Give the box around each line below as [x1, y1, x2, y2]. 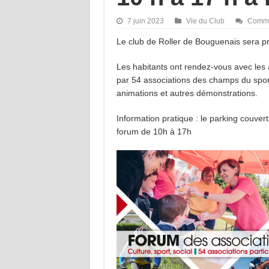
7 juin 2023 [127, 16, 164, 25]
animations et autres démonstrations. [116, 88, 258, 98]
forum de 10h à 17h [116, 126, 192, 136]
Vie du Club [186, 16, 225, 25]
